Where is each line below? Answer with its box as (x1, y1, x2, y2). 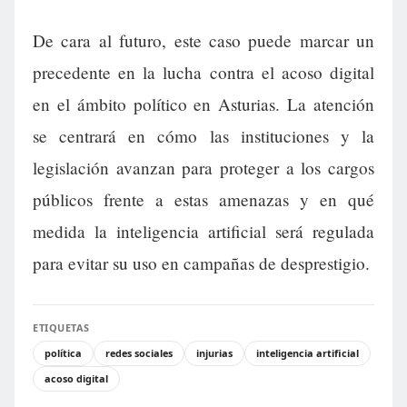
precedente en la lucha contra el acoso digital (33, 61, 374, 84)
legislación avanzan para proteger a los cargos (33, 156, 374, 180)
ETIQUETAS (33, 321, 90, 335)
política (45, 346, 82, 361)
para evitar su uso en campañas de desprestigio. (33, 252, 370, 275)
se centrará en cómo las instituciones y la (33, 124, 374, 148)
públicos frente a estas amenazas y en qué (33, 188, 374, 212)
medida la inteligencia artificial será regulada (33, 220, 374, 243)
